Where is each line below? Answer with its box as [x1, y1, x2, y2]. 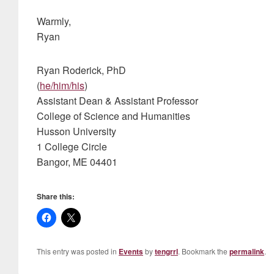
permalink [229, 246, 264, 257]
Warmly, [37, 14, 71, 28]
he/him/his [40, 78, 84, 92]
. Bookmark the [178, 246, 229, 256]
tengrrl [155, 246, 178, 257]
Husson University [37, 124, 116, 138]
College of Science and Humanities [37, 109, 190, 123]
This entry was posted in [37, 246, 119, 256]
